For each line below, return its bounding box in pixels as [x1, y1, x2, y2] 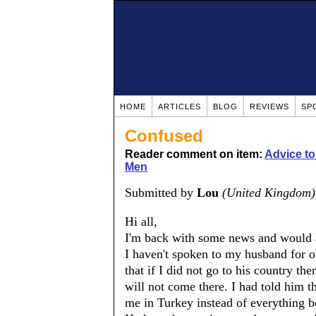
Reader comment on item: [125, 148, 265, 160]
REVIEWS [250, 102, 289, 111]
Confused [125, 126, 203, 145]
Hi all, [125, 214, 157, 229]
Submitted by [125, 186, 197, 200]
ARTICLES [158, 102, 201, 111]
